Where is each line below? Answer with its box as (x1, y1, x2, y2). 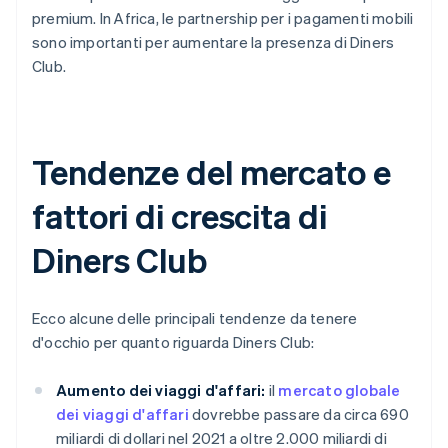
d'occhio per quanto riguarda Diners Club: (32, 332, 315, 353)
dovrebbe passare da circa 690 (188, 404, 409, 425)
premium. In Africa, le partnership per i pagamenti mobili (32, 8, 414, 29)
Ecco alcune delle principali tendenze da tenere (32, 308, 358, 329)
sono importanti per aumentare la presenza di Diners (32, 32, 395, 53)
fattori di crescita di (32, 194, 327, 238)
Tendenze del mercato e (32, 150, 391, 194)
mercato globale (278, 380, 401, 401)
